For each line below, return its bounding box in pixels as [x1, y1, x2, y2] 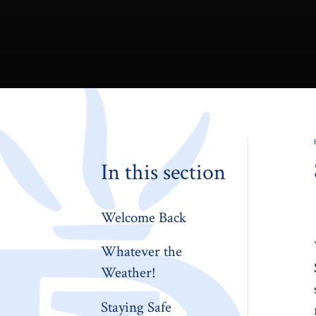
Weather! [101, 263, 157, 283]
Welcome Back [101, 208, 187, 228]
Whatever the [101, 242, 183, 262]
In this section [101, 158, 226, 188]
